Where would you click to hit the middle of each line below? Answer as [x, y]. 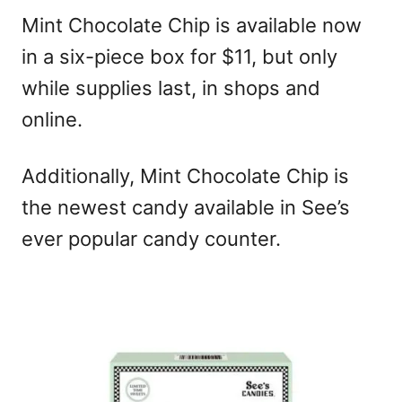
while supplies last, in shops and [171, 88]
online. [52, 120]
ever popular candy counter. [151, 239]
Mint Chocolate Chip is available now [192, 26]
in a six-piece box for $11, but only [179, 57]
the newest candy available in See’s [186, 208]
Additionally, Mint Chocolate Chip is [185, 176]
